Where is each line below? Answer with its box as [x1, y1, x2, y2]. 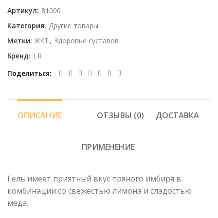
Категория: [7, 21, 48, 31]
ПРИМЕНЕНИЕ [82, 142, 135, 153]
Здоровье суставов [54, 36, 119, 46]
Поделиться [7, 69, 50, 78]
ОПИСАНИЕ [18, 110, 62, 121]
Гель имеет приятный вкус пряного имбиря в [7, 173, 181, 184]
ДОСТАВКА [156, 110, 199, 121]
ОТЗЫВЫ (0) [97, 110, 144, 121]
